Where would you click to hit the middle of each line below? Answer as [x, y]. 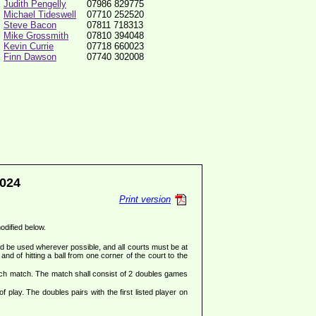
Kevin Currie [29, 46]
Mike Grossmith [36, 36]
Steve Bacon [30, 25]
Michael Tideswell [40, 14]
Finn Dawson [30, 57]
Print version [145, 199]
